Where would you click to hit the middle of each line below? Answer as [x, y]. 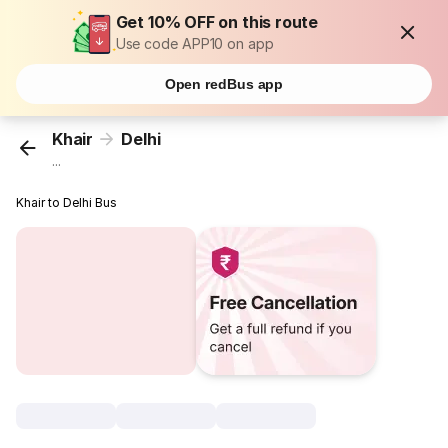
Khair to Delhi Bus [67, 203]
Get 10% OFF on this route [217, 22]
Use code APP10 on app [194, 43]
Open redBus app [224, 84]
